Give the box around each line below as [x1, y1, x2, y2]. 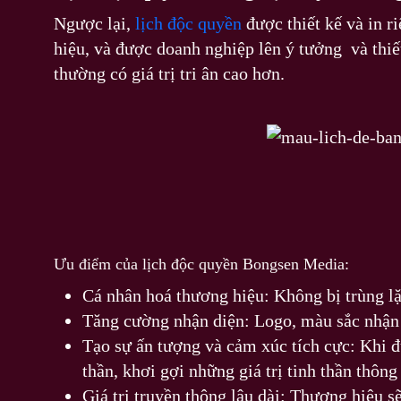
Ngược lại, [54, 13, 135, 34]
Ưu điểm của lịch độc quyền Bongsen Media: [54, 254, 349, 273]
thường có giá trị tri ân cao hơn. [54, 64, 285, 84]
